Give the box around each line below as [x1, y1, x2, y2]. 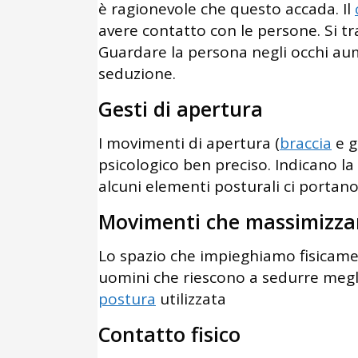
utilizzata [156, 288, 226, 310]
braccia [280, 133, 332, 154]
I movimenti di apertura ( [98, 133, 280, 154]
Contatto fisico [98, 320, 241, 348]
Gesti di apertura [98, 95, 263, 123]
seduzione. [98, 63, 176, 85]
